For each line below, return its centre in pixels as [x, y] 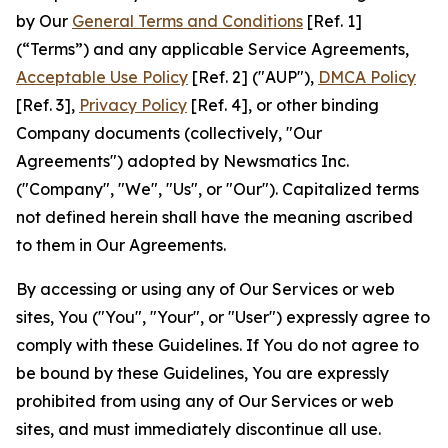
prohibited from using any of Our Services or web [205, 401]
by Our [44, 21]
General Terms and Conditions [187, 21]
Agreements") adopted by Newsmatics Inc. [182, 161]
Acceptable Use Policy [102, 77]
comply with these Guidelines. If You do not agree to [217, 345]
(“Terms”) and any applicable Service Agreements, [212, 49]
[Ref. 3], [47, 105]
